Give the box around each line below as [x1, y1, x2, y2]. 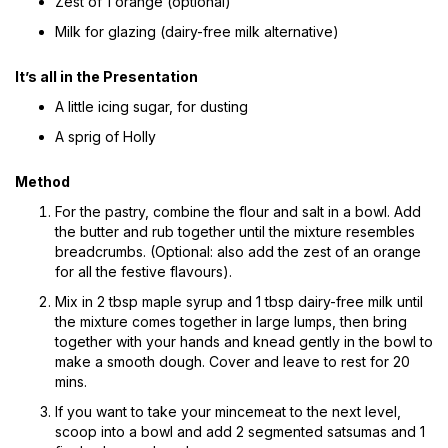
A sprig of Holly [55, 127, 156, 145]
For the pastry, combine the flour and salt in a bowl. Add [55, 202, 421, 220]
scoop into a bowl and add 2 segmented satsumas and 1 [55, 422, 425, 440]
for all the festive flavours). [55, 262, 232, 280]
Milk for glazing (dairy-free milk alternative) [55, 22, 339, 40]
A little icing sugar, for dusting [55, 97, 248, 115]
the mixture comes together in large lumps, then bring [55, 312, 407, 330]
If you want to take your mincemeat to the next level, [55, 402, 401, 420]
